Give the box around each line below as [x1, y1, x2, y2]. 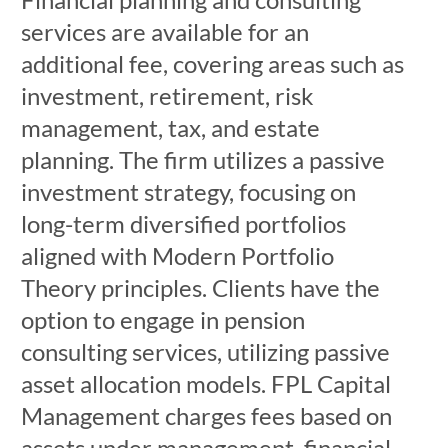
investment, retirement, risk [20, 81, 314, 110]
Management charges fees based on [20, 401, 392, 430]
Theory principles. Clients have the [20, 273, 380, 302]
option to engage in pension [20, 305, 305, 334]
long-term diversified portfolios [20, 209, 346, 238]
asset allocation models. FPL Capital [20, 369, 391, 398]
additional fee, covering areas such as [20, 49, 404, 78]
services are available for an [20, 17, 309, 46]
